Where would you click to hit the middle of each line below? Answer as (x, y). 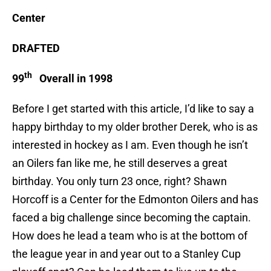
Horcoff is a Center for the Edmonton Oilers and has (135, 200)
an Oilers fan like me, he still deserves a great (120, 163)
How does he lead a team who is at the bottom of (130, 236)
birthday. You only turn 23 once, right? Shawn (119, 181)
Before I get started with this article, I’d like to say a (133, 109)
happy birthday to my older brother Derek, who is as (135, 127)
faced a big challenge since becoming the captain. (132, 218)
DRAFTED (36, 48)
